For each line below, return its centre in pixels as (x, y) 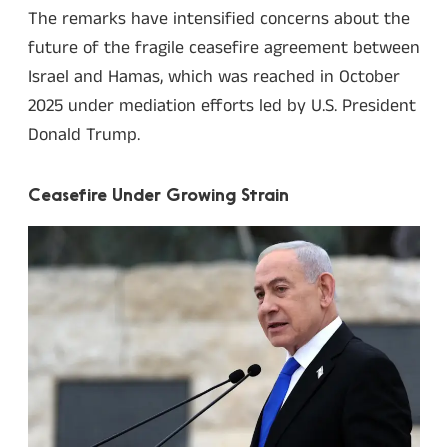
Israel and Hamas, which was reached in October (214, 77)
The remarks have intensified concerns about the (219, 19)
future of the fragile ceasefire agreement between (224, 48)
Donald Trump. (84, 135)
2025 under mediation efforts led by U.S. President (222, 106)
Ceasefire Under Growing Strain (158, 196)
